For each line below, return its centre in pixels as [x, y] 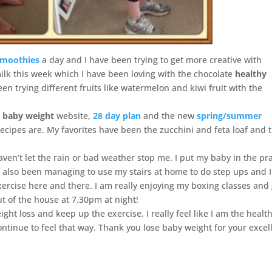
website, [74, 116]
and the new [169, 116]
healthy [251, 74]
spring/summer [229, 116]
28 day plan [117, 116]
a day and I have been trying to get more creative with [151, 60]
